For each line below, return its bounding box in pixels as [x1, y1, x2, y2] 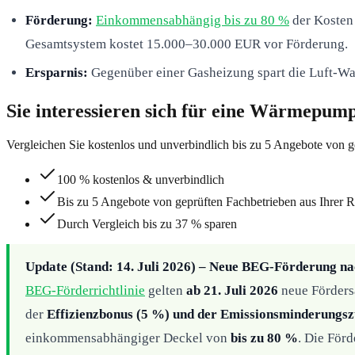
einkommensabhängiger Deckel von [25, 330, 231, 345]
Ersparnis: [25, 64, 88, 80]
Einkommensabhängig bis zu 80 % [96, 12, 289, 28]
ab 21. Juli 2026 [186, 282, 278, 298]
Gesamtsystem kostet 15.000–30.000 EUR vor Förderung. [25, 36, 348, 52]
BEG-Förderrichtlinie [25, 282, 145, 298]
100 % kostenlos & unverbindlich [57, 172, 224, 186]
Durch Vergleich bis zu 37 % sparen [57, 216, 237, 231]
